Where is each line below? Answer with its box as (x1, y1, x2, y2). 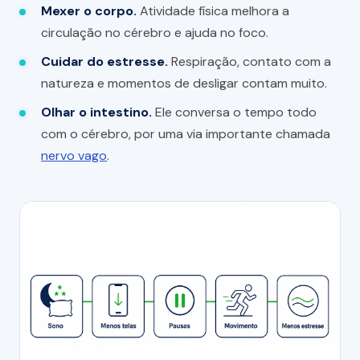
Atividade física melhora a (137, 2, 290, 20)
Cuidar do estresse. (41, 53, 169, 70)
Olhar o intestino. (41, 103, 153, 121)
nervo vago (41, 146, 108, 164)
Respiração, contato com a (168, 53, 332, 70)
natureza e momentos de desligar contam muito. (41, 75, 328, 92)
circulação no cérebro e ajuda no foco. (41, 24, 269, 42)
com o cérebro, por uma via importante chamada (41, 125, 331, 142)
